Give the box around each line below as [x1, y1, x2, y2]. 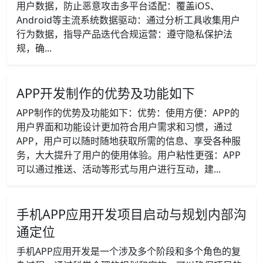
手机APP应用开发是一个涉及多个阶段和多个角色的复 [16, 245, 241, 258]
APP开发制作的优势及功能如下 [16, 85, 195, 102]
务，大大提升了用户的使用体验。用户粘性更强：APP [16, 149, 241, 161]
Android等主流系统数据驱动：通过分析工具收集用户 [16, 14, 240, 26]
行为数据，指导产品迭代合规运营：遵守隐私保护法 [16, 28, 232, 41]
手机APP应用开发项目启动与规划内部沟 [16, 205, 247, 222]
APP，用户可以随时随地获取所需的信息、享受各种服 [16, 134, 241, 147]
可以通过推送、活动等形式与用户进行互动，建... [16, 163, 221, 176]
